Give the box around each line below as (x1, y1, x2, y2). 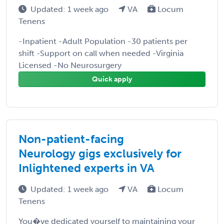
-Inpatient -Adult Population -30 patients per (18, 36, 187, 46)
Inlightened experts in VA (18, 160, 154, 175)
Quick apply (92, 74, 132, 83)
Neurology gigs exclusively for (18, 146, 181, 160)
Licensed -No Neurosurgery (18, 60, 121, 70)
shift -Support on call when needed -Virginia (18, 48, 183, 58)
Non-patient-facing (18, 131, 124, 146)
